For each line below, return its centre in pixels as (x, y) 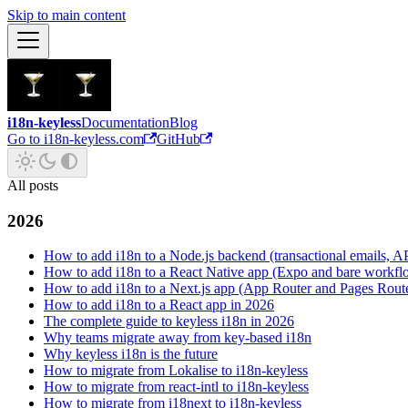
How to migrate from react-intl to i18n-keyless (176, 387)
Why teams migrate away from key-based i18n (178, 338)
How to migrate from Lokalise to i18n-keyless (176, 371)
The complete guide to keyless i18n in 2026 (169, 321)
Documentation (125, 122)
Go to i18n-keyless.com (76, 139)
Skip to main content (66, 15)
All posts (33, 185)
